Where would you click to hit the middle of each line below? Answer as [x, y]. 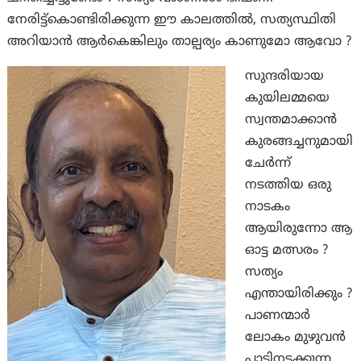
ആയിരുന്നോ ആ [299, 229]
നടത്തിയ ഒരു [288, 186]
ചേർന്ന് [268, 164]
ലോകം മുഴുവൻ [296, 338]
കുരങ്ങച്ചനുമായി [299, 142]
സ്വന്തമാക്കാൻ [291, 120]
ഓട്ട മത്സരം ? [287, 251]
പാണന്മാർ [278, 316]
